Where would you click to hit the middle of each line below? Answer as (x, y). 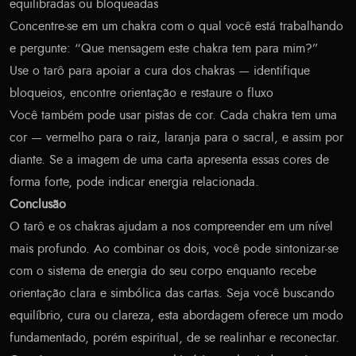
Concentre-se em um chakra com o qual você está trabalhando (176, 27)
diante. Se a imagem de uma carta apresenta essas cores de (169, 160)
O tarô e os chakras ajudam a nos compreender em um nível (171, 227)
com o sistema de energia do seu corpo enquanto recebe (163, 271)
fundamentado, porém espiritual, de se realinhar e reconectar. (174, 338)
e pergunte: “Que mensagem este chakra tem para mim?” (164, 49)
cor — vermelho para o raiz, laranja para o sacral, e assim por (176, 138)
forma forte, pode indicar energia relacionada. (134, 182)
